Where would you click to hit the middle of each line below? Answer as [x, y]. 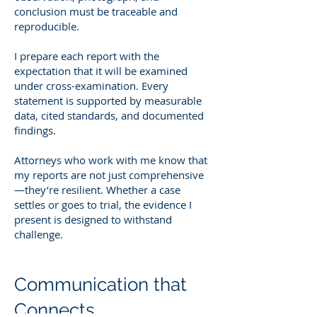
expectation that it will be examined [101, 70]
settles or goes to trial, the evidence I [103, 204]
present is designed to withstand [93, 219]
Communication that [100, 284]
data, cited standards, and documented [109, 115]
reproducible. [47, 26]
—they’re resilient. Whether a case [97, 189]
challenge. [39, 234]
